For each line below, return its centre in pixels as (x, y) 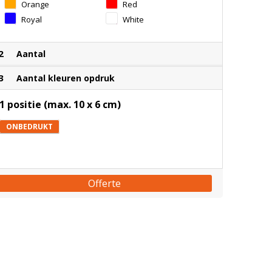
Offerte (105, 183)
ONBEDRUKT (29, 127)
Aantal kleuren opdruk (65, 78)
